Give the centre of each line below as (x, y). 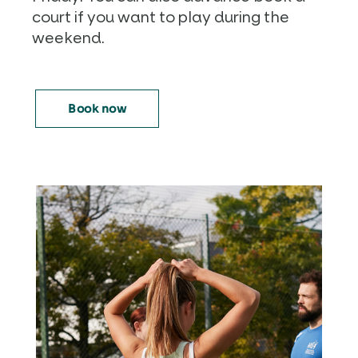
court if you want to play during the (161, 17)
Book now (97, 109)
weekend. (68, 38)
